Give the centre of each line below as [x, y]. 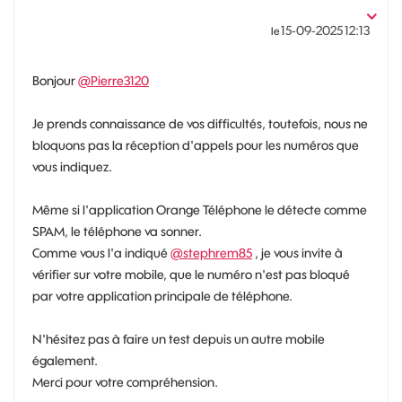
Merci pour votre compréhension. [125, 382]
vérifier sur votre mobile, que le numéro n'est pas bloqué [191, 274]
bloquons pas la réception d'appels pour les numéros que [196, 145]
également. [65, 360]
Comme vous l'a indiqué [101, 253]
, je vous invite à [297, 253]
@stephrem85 [211, 253]
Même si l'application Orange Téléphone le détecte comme [200, 210]
